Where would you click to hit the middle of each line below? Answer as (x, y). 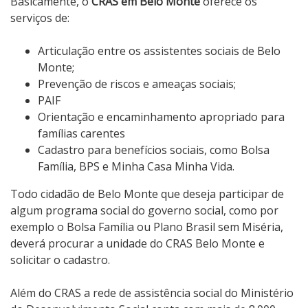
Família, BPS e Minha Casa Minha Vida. (136, 167)
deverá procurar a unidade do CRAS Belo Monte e (137, 244)
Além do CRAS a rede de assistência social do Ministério (152, 293)
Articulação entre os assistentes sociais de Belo (159, 51)
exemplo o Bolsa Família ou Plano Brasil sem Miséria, (147, 227)
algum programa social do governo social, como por (144, 211)
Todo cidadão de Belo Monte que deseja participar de (147, 194)
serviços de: (40, 18)
